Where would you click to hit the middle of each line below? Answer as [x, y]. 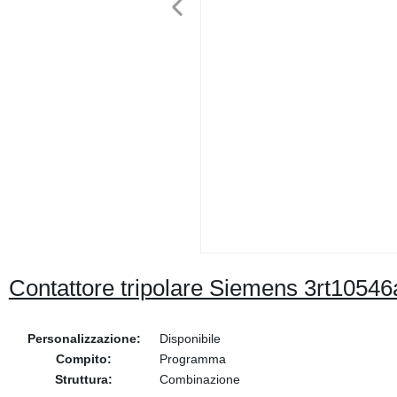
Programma [192, 359]
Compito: [84, 359]
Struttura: [84, 379]
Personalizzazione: [84, 339]
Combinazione [199, 379]
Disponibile [190, 339]
